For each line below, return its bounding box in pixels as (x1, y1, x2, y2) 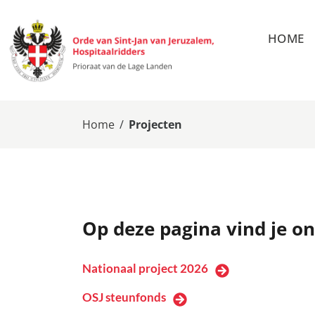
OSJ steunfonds (82, 290, 166, 305)
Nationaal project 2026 (82, 261, 208, 276)
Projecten (129, 117, 182, 133)
